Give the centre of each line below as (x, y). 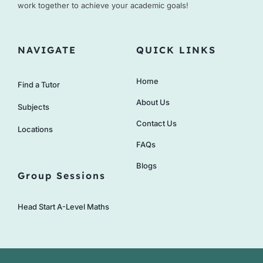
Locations (35, 129)
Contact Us (156, 123)
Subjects (33, 107)
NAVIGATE (47, 50)
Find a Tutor (38, 84)
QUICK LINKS (176, 50)
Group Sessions (61, 175)
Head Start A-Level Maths (63, 206)
